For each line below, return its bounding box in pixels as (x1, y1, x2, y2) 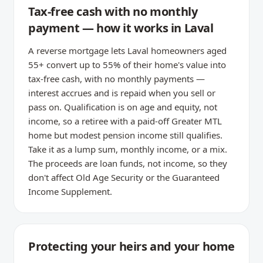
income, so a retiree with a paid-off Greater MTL (28, 115, 222, 127)
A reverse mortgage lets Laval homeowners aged (28, 45, 227, 56)
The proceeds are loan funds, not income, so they (28, 157, 227, 169)
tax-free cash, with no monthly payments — (28, 73, 205, 85)
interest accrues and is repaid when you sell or (28, 87, 215, 99)
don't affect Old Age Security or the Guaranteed (28, 171, 220, 183)
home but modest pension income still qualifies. (28, 129, 222, 141)
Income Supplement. (28, 186, 112, 197)
